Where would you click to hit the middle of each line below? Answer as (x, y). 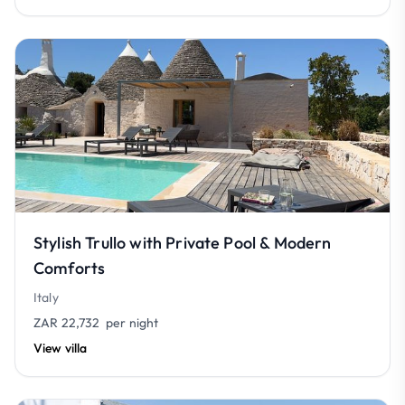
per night (129, 323)
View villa (61, 348)
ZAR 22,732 (67, 323)
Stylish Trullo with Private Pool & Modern (183, 243)
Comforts (70, 268)
